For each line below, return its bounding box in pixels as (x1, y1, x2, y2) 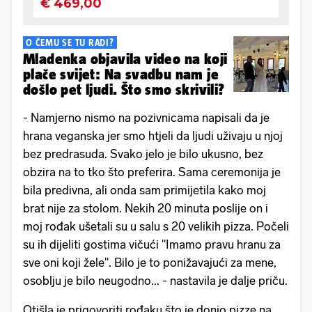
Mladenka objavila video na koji (23, 50, 228, 67)
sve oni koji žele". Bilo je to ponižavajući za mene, (23, 255, 276, 270)
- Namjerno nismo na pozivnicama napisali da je (23, 110, 270, 125)
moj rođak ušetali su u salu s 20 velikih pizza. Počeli (23, 219, 289, 233)
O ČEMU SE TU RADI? (26, 36, 114, 48)
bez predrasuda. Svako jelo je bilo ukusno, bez (23, 146, 263, 161)
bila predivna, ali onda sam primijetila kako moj (23, 182, 266, 197)
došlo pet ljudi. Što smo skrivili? (23, 81, 225, 97)
